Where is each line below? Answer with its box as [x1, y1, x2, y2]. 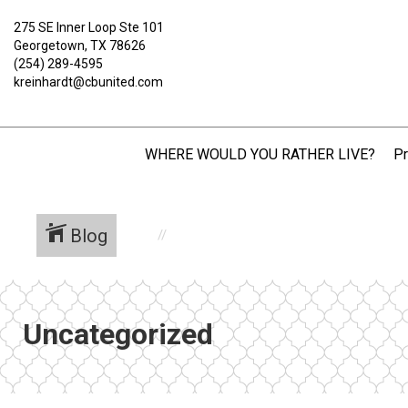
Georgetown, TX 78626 [14, 38, 146, 53]
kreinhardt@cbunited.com [14, 75, 163, 89]
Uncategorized [23, 317, 213, 352]
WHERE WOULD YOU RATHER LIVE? [144, 146, 375, 163]
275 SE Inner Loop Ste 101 [14, 20, 164, 35]
